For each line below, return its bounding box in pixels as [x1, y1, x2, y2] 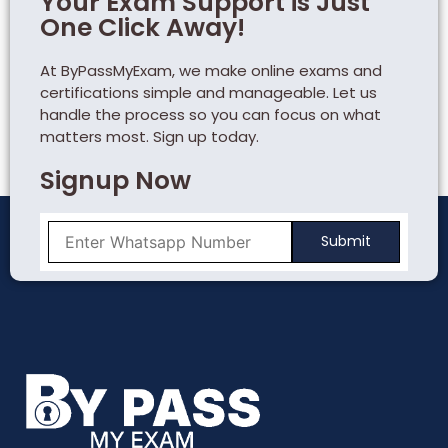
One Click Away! [40, 9, 245, 45]
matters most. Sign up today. [40, 125, 259, 147]
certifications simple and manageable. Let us [40, 81, 377, 103]
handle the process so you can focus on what [40, 103, 381, 125]
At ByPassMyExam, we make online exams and [40, 59, 382, 81]
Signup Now [40, 162, 191, 198]
